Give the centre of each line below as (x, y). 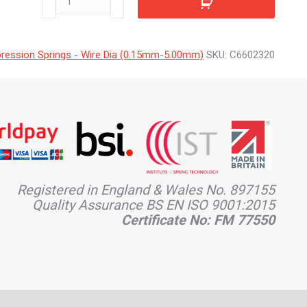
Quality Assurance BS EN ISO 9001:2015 (153, 205)
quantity (59, 15)
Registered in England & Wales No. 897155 (146, 190)
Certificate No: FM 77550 (198, 220)
